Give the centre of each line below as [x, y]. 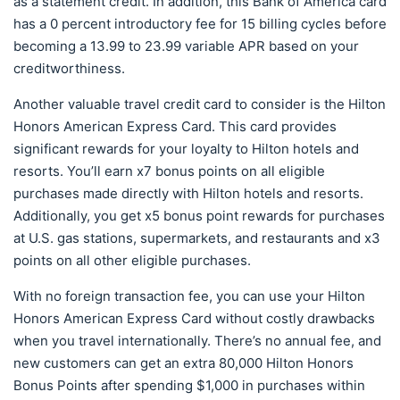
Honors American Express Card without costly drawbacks [194, 319]
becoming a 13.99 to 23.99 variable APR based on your [186, 46]
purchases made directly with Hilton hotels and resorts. [188, 194]
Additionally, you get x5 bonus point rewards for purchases [199, 216]
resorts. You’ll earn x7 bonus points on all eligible [169, 171]
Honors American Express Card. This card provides [175, 127]
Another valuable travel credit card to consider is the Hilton [200, 104]
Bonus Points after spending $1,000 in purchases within [189, 386]
